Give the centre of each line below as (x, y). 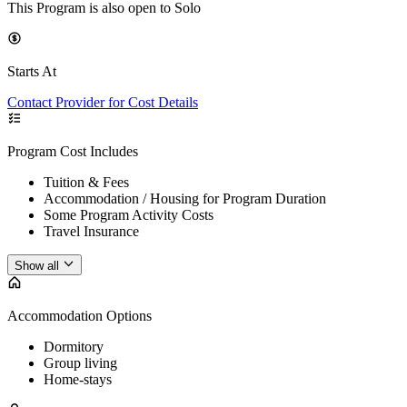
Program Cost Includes (73, 152)
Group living (80, 362)
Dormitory (74, 346)
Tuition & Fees (86, 183)
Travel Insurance (91, 232)
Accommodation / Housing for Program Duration (185, 199)
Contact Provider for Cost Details (103, 103)
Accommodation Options (79, 315)
